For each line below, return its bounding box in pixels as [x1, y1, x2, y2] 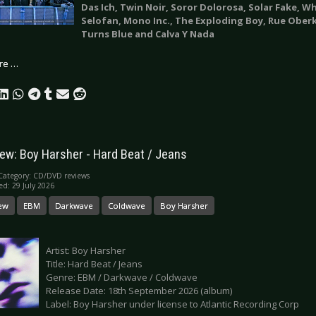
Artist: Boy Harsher [46, 243, 126, 257]
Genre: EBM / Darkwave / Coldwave [46, 270, 197, 284]
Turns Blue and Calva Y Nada [81, 27, 214, 40]
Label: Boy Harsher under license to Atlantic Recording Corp [46, 297, 299, 310]
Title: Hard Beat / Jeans [46, 257, 142, 270]
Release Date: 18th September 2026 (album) [46, 284, 232, 297]
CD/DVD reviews [33, 170, 90, 181]
